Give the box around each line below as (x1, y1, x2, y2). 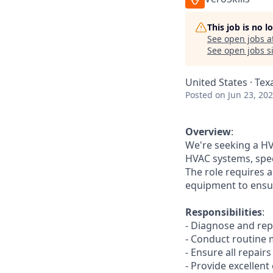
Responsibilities (185, 205, 262, 219)
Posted (185, 89, 213, 101)
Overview (185, 125, 231, 138)
